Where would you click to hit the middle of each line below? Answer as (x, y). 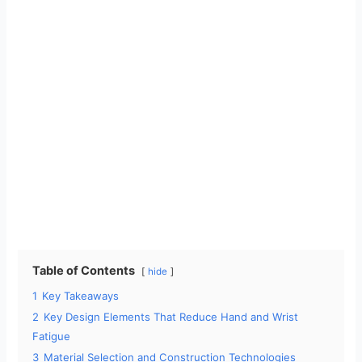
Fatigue (52, 337)
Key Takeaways (81, 296)
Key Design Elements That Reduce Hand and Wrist (171, 317)
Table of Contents (84, 271)
